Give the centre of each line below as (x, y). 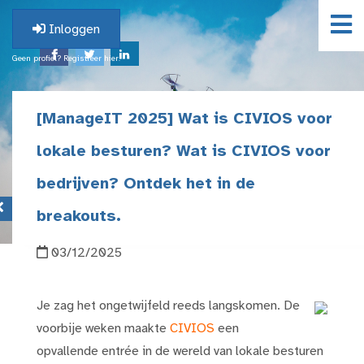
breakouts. (79, 217)
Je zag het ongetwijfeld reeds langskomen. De (168, 306)
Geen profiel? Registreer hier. (66, 59)
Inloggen (73, 30)
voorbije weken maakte (103, 329)
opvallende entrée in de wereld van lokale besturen (180, 351)
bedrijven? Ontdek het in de (146, 184)
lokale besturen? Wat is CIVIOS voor (184, 152)
